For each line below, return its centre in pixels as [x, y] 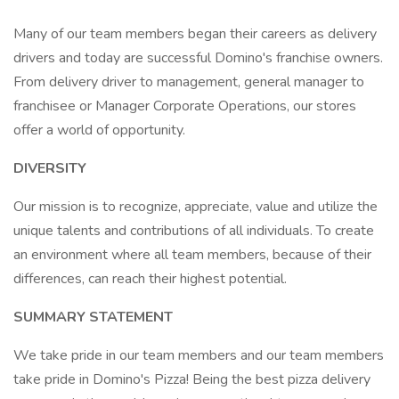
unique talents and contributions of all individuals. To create [194, 231]
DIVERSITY [50, 168]
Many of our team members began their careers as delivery [195, 34]
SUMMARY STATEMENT [93, 317]
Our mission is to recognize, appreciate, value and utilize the [195, 207]
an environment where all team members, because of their [192, 255]
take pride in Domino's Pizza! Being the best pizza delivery [192, 379]
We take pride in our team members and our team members [199, 355]
